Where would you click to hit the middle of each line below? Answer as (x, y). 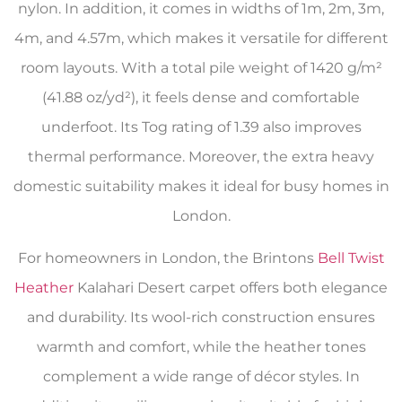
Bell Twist (351, 258)
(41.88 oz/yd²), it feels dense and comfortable (201, 97)
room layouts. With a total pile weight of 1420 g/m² (201, 67)
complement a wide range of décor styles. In (201, 377)
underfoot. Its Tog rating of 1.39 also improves (201, 127)
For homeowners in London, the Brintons (167, 258)
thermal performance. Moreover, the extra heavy (201, 156)
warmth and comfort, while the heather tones (201, 347)
